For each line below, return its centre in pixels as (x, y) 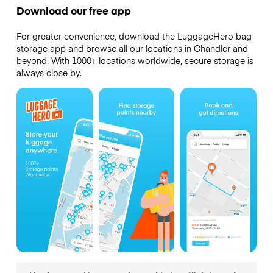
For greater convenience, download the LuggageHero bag (134, 36)
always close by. (49, 73)
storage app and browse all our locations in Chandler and (132, 48)
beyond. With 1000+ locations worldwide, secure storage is (135, 61)
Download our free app (73, 11)
